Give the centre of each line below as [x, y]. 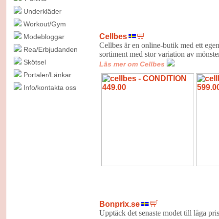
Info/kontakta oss [50, 88]
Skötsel [34, 62]
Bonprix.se [119, 204]
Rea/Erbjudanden [51, 49]
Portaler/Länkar [47, 75]
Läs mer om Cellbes [132, 64]
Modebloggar [45, 37]
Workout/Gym [45, 24]
